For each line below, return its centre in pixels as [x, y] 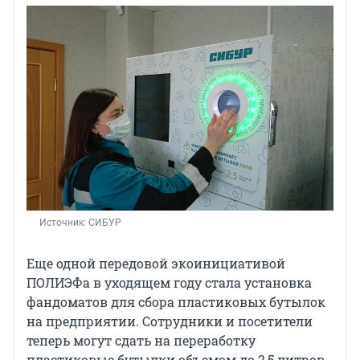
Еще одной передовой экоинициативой [156, 263]
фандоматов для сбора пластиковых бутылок [176, 301]
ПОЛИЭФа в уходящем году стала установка [169, 282]
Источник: [64, 222]
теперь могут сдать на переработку [141, 340]
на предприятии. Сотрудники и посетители [170, 321]
